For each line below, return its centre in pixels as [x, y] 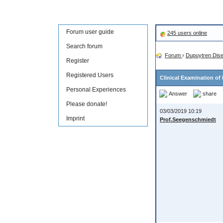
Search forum [84, 46]
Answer [178, 93]
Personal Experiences [96, 90]
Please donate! [87, 104]
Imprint [75, 118]
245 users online [187, 33]
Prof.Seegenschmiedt [188, 119]
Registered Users [90, 75]
